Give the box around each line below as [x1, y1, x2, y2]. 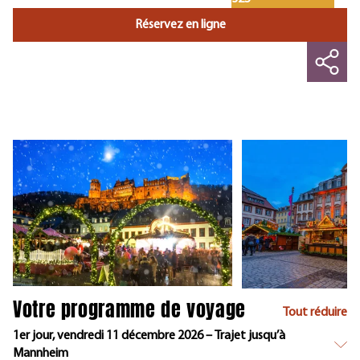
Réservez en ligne [134, 18, 226, 31]
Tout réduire [283, 306, 347, 320]
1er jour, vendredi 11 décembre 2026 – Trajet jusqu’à [13, 329, 285, 343]
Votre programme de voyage [13, 295, 246, 325]
